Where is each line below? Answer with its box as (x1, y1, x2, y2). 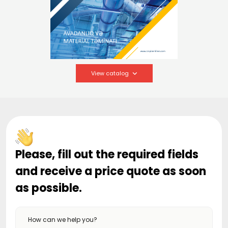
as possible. (15, 180, 82, 196)
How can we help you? (28, 215, 97, 224)
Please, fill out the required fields (15, 147, 198, 162)
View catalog (91, 69, 129, 77)
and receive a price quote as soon (15, 163, 206, 179)
